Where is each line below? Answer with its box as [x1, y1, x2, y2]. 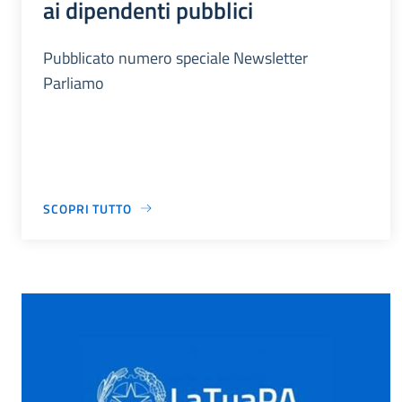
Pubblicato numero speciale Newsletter [43, 45, 308, 70]
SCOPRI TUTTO [43, 198, 132, 218]
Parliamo [43, 70, 104, 95]
